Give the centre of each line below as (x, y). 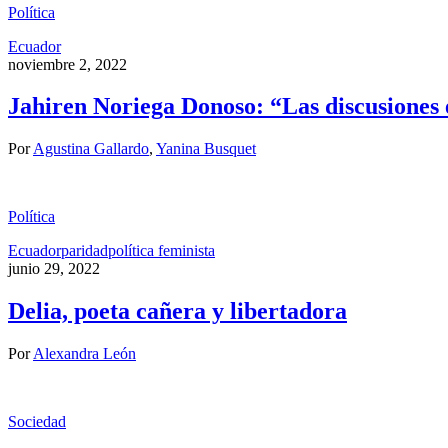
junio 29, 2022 (54, 269)
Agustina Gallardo (91, 149)
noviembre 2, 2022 (67, 64)
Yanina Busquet (206, 149)
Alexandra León (84, 354)
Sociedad (37, 422)
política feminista (161, 251)
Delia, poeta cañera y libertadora (177, 311)
